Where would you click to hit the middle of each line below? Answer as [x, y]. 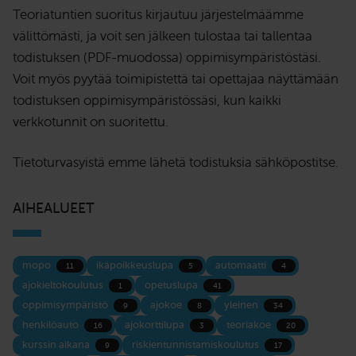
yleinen [242, 305]
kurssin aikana [57, 344]
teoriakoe [250, 325]
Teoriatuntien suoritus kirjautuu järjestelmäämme [158, 14]
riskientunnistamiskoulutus [197, 344]
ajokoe [167, 305]
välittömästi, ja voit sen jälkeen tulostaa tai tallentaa [163, 36]
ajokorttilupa [156, 325]
